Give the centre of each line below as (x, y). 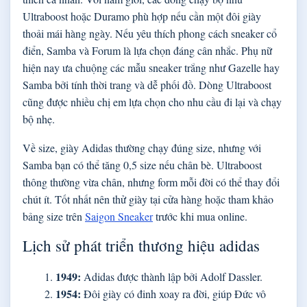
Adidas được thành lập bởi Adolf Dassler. (172, 276)
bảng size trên (54, 216)
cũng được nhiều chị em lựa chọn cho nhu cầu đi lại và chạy (152, 101)
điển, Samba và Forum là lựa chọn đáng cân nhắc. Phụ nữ (147, 50)
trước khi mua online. (200, 216)
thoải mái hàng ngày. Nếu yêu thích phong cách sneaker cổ (150, 33)
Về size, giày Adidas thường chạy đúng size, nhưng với (142, 147)
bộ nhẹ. (39, 119)
